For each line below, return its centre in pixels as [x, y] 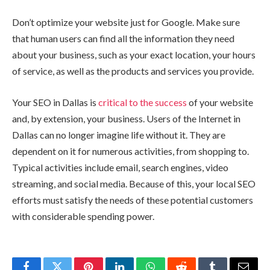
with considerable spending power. [83, 216]
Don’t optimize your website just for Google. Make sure [126, 22]
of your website [220, 102]
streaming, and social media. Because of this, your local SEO [134, 183]
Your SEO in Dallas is [55, 102]
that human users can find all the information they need [123, 39]
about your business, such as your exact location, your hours [134, 55]
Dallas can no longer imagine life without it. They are [119, 134]
